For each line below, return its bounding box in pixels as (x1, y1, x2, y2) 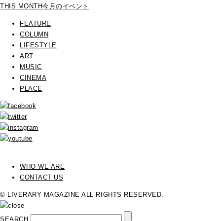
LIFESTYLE (20, 41, 57, 49)
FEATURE (20, 20, 51, 27)
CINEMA (20, 74, 47, 81)
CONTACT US (20, 174, 64, 181)
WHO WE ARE (20, 163, 65, 170)
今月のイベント (42, 2, 89, 10)
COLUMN (20, 31, 49, 38)
